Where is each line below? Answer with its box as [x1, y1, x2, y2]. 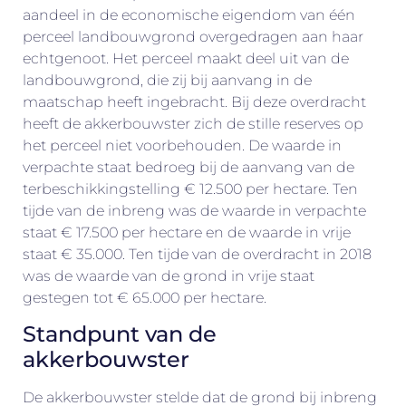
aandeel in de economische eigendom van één [23, 5, 355, 24]
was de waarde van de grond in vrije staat [23, 266, 314, 285]
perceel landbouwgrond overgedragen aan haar [23, 27, 363, 45]
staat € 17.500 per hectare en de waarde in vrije [23, 223, 351, 241]
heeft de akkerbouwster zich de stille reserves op [23, 114, 363, 132]
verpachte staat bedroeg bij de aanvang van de [23, 158, 354, 176]
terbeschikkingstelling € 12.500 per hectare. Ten [23, 179, 358, 198]
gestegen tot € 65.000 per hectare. [23, 288, 266, 306]
